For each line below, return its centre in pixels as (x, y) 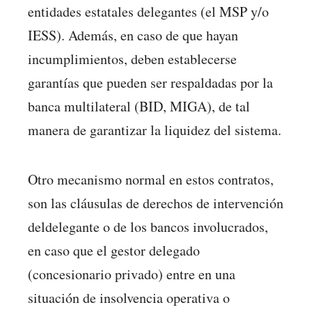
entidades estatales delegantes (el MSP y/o (148, 11)
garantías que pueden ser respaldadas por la (150, 82)
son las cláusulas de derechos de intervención (156, 203)
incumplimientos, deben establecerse (132, 58)
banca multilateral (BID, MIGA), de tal (139, 106)
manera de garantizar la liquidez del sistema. (155, 130)
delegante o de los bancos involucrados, (157, 226)
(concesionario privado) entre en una (132, 274)
